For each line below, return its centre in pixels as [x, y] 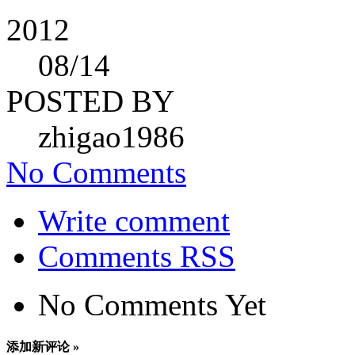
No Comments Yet [152, 304]
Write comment [134, 220]
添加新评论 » [43, 346]
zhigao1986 [111, 136]
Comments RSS [137, 256]
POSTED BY [90, 101]
